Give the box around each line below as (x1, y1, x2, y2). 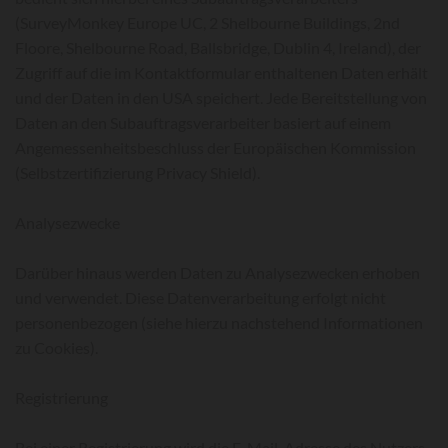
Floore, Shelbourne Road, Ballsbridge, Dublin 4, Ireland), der (15, 38, 421, 57)
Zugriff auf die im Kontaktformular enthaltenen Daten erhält (15, 63, 428, 82)
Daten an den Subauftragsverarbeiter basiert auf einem (15, 113, 391, 132)
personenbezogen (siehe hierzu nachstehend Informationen (15, 313, 423, 332)
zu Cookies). (15, 338, 98, 357)
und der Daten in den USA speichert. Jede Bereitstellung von (15, 88, 427, 107)
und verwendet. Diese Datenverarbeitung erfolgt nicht (15, 288, 386, 307)
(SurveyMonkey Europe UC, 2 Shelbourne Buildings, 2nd (15, 13, 400, 32)
